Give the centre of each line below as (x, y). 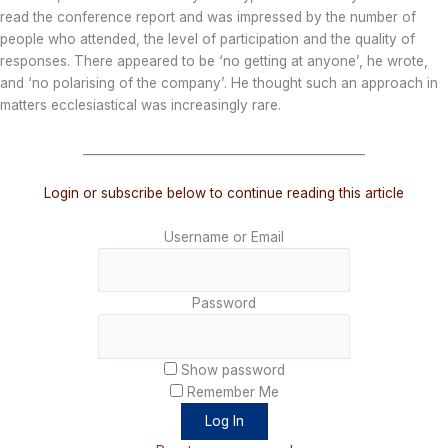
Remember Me (232, 391)
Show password (232, 369)
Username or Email (224, 236)
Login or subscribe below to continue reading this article (224, 192)
